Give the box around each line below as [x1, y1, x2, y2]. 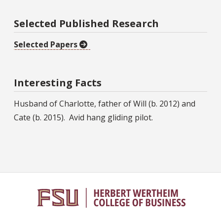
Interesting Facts [14, 75, 102, 89]
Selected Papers [14, 38, 79, 50]
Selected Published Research [14, 16, 159, 30]
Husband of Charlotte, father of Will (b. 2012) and [14, 98, 195, 109]
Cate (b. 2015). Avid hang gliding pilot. [14, 111, 153, 123]
